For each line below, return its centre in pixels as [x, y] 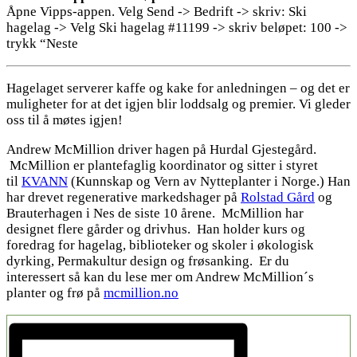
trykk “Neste [42, 44]
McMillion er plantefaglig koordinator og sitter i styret [162, 166]
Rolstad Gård [278, 198]
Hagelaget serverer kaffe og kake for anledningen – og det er [178, 88]
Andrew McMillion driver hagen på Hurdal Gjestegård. [161, 150]
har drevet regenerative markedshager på [124, 198]
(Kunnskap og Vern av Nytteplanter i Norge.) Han [209, 182]
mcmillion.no [141, 293]
